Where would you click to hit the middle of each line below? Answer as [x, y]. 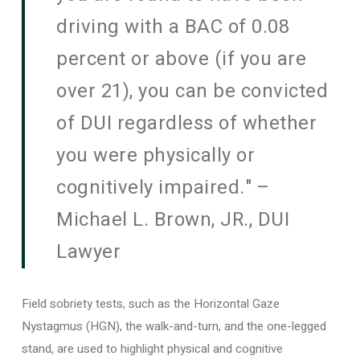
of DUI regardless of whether [187, 123]
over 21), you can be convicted [192, 91]
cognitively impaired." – [164, 188]
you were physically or [156, 155]
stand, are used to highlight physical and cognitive [152, 349]
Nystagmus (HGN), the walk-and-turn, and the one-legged [174, 326]
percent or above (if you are [182, 59]
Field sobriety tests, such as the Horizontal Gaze [150, 304]
